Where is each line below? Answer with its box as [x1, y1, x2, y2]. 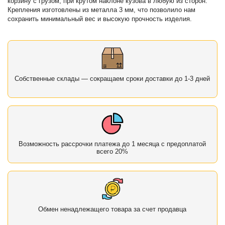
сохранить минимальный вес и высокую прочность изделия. [8, 15, 192, 23]
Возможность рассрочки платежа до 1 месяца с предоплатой [19, 140, 206, 148]
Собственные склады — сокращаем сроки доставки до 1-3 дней [15, 74, 210, 82]
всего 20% [96, 147, 129, 155]
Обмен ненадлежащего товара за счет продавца [38, 205, 187, 213]
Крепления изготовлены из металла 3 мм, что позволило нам [8, 6, 196, 14]
